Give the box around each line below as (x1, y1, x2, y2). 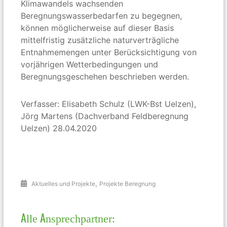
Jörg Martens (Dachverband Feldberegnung (21, 110, 189, 121)
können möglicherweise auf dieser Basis (21, 22, 174, 33)
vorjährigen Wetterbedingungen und (21, 59, 159, 69)
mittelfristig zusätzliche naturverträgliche (21, 34, 179, 45)
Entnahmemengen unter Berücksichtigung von (21, 47, 197, 57)
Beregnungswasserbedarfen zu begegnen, (21, 10, 182, 21)
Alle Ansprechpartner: (21, 209, 116, 225)
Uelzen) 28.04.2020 (21, 123, 97, 133)
